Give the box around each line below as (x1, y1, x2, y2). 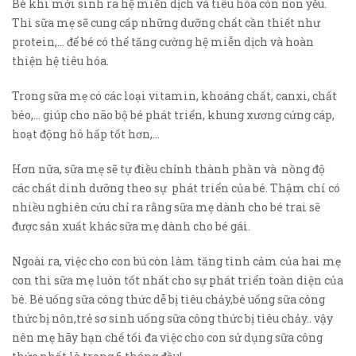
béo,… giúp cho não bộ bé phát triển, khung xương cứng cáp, (12, 106, 337, 122)
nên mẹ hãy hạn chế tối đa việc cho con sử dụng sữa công (12, 329, 323, 345)
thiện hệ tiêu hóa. (12, 52, 109, 68)
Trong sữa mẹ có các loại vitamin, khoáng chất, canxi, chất (12, 87, 337, 103)
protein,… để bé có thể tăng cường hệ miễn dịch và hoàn (12, 33, 314, 49)
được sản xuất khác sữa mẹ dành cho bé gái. (12, 218, 250, 234)
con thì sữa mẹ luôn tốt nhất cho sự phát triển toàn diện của (12, 272, 343, 288)
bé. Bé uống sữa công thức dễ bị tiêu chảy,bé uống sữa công (12, 291, 325, 307)
